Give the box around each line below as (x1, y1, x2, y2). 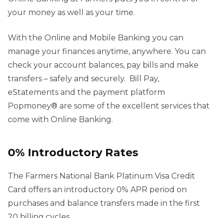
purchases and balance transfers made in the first (8, 198, 200, 208)
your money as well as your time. (8, 7, 135, 17)
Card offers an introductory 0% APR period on (8, 184, 187, 194)
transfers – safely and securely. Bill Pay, (8, 73, 159, 83)
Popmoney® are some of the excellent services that (8, 101, 210, 110)
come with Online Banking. (8, 114, 113, 124)
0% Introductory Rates (8, 145, 138, 159)
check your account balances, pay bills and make (8, 60, 199, 70)
